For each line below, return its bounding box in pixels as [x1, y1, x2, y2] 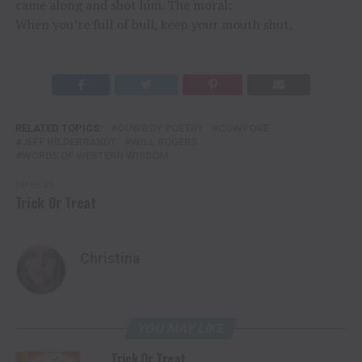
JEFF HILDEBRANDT [21, 135, 116, 148]
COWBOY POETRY [116, 121, 204, 134]
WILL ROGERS [130, 135, 197, 148]
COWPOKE [217, 121, 268, 134]
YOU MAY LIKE [136, 320, 227, 336]
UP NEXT [15, 179, 54, 191]
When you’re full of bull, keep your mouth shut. [15, 15, 293, 33]
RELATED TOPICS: [15, 121, 103, 134]
